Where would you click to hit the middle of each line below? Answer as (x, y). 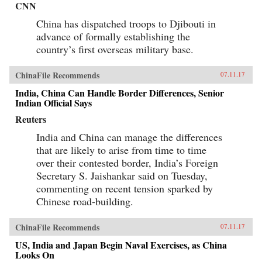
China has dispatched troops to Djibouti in (126, 23)
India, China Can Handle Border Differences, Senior (120, 92)
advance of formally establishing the (113, 36)
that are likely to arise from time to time (121, 149)
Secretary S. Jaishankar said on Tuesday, (122, 175)
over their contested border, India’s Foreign (127, 162)
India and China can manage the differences (129, 137)
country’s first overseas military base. (115, 49)
